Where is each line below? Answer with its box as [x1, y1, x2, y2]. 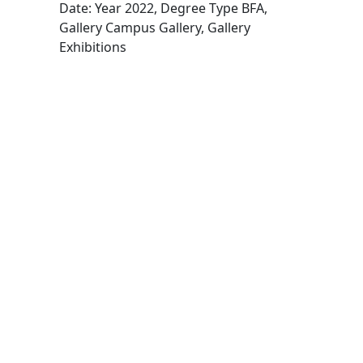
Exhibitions [59, 37, 126, 56]
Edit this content [58, 56, 159, 75]
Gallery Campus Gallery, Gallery [59, 18, 250, 36]
